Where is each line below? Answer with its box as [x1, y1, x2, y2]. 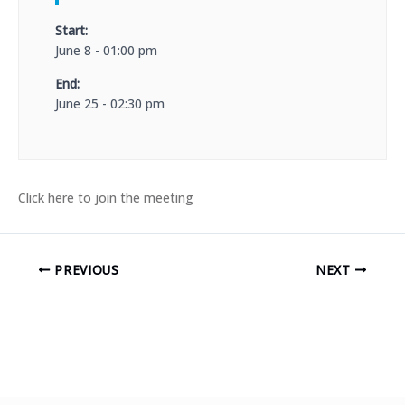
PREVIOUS [50, 260, 119, 278]
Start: [55, 21, 88, 39]
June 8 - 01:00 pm [55, 41, 157, 59]
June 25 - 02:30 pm [55, 94, 165, 112]
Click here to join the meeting [18, 188, 193, 206]
